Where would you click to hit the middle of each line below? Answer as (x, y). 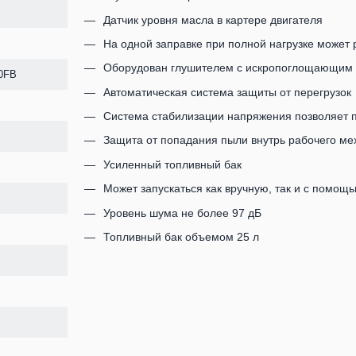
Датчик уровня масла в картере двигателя (213, 19)
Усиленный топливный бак (172, 164)
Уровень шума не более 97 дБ (182, 213)
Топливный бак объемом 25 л (181, 237)
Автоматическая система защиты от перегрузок (227, 92)
